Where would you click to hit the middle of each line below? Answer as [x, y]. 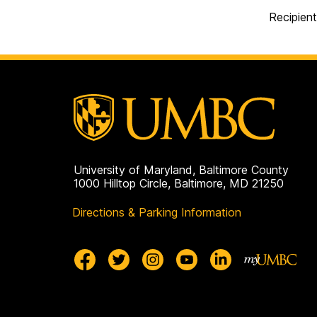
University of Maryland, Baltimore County [181, 169]
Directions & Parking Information [157, 212]
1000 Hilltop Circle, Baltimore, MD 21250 [179, 183]
